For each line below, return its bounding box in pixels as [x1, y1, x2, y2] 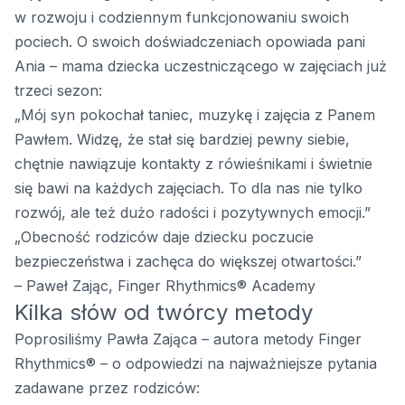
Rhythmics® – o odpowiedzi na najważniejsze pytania [14, 354, 377, 373]
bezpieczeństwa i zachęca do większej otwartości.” [14, 252, 362, 271]
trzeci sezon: [14, 81, 102, 100]
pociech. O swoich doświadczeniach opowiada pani [14, 33, 365, 52]
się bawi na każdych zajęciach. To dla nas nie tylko [14, 179, 363, 198]
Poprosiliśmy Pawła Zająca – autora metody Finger [14, 330, 362, 349]
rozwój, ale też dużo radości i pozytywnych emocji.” [14, 203, 371, 222]
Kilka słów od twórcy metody [14, 299, 313, 326]
